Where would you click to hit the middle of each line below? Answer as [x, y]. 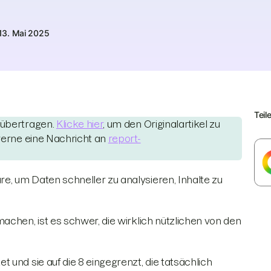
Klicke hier [80, 124]
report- [124, 139]
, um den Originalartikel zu [162, 124]
